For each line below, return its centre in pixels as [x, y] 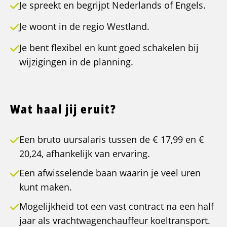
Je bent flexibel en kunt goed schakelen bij [109, 48]
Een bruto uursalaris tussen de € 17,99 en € [112, 140]
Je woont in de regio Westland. [84, 27]
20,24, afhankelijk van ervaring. [85, 154]
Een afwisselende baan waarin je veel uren [110, 173]
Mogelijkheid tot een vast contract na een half [117, 206]
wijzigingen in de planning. [76, 62]
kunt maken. [46, 187]
